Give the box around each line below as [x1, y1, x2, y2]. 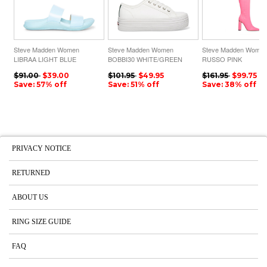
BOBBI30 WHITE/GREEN [108, 54, 182, 64]
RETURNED [12, 168, 50, 177]
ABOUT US [12, 193, 48, 201]
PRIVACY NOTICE [12, 144, 71, 153]
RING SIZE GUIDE [12, 217, 71, 226]
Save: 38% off [202, 79, 256, 89]
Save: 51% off [108, 79, 159, 89]
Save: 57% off [14, 79, 67, 89]
